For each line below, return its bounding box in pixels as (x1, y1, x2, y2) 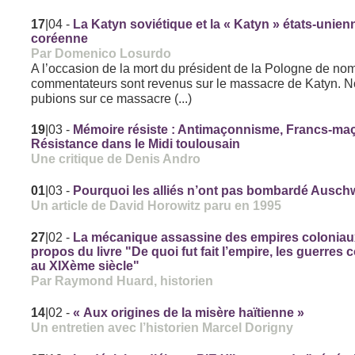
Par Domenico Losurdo (31, 46, 172, 61)
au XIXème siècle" (31, 259, 140, 273)
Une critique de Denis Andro (31, 151, 201, 166)
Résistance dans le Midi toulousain (31, 137, 241, 151)
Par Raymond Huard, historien (31, 273, 214, 288)
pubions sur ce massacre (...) (31, 91, 193, 106)
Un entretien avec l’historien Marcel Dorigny (31, 320, 294, 335)
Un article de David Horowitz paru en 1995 (31, 198, 282, 213)
